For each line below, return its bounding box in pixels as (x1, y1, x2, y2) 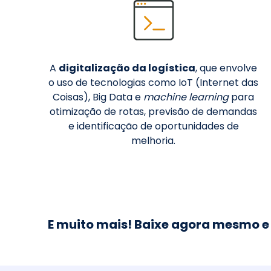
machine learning (143, 90, 229, 105)
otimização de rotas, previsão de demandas (50, 105, 258, 119)
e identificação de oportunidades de (68, 119, 239, 134)
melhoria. (131, 134, 176, 148)
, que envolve (195, 61, 258, 76)
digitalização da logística (59, 61, 196, 76)
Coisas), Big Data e (53, 90, 144, 105)
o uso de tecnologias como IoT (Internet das (48, 76, 259, 90)
